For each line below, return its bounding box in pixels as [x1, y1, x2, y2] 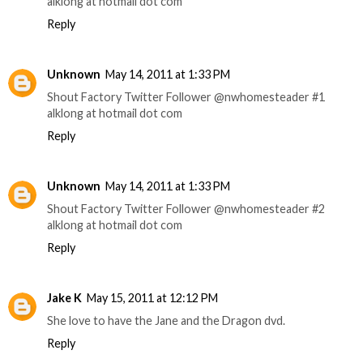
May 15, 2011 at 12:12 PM [87, 291, 218, 305]
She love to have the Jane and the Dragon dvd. [47, 314, 285, 328]
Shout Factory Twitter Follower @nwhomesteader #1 [47, 90, 325, 105]
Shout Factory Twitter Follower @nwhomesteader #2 [47, 202, 325, 216]
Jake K [47, 291, 82, 305]
